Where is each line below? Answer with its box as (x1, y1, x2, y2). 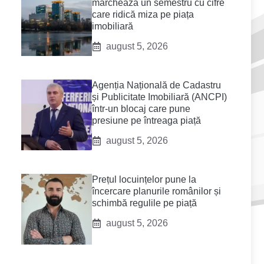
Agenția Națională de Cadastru (92, 80, 221, 91)
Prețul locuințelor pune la (92, 174, 196, 185)
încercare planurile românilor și (92, 186, 221, 197)
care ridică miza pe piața (92, 9, 194, 20)
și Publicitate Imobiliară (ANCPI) (92, 92, 227, 103)
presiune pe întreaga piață (92, 115, 201, 126)
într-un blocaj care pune (92, 104, 190, 114)
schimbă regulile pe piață (92, 198, 197, 209)
